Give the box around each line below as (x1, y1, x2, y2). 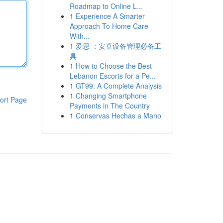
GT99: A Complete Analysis (75, 81, 162, 91)
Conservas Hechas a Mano (75, 111, 161, 120)
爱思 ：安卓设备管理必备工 (75, 41, 161, 51)
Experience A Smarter (75, 11, 145, 21)
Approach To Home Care (69, 21, 148, 31)
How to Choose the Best (75, 61, 152, 71)
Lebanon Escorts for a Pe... (69, 71, 156, 81)
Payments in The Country (69, 101, 150, 111)
